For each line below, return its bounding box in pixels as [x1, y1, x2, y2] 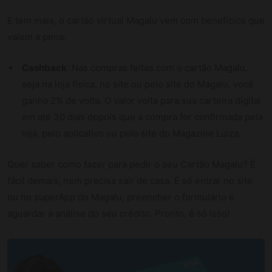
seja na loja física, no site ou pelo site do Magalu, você [22, 78, 254, 90]
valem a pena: [7, 30, 66, 42]
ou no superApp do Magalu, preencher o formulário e [7, 191, 234, 203]
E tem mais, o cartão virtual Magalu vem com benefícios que [7, 14, 265, 26]
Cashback [22, 61, 67, 73]
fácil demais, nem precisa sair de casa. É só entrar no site [7, 174, 253, 186]
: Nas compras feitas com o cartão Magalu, [67, 61, 248, 73]
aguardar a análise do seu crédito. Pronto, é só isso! [7, 207, 229, 219]
